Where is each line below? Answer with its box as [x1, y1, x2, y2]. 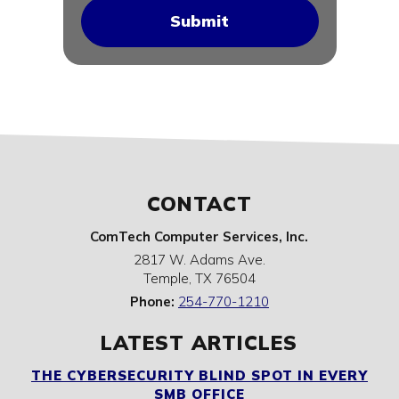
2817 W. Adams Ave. [133, 251, 265, 269]
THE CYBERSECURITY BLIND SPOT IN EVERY [30, 367, 368, 385]
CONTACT [146, 191, 252, 217]
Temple [142, 270, 189, 288]
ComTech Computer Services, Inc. [90, 228, 309, 246]
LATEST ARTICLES [101, 330, 298, 356]
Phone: [129, 293, 178, 311]
